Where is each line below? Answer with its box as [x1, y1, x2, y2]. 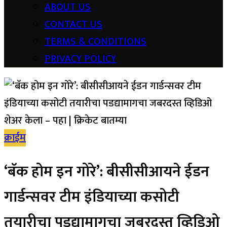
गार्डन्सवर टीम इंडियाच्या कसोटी [4, 184, 179, 210]
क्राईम [4, 129, 26, 147]
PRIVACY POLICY [45, 50, 116, 68]
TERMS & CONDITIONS [45, 33, 146, 51]
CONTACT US [45, 16, 102, 33]
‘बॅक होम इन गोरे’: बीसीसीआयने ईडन [4, 159, 209, 185]
